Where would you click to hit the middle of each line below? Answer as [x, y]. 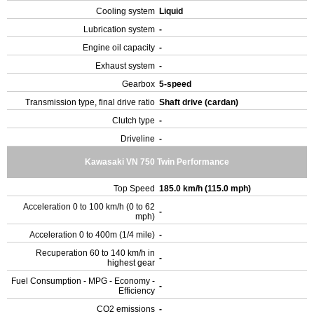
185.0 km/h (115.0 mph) [206, 189]
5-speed [176, 84]
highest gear [131, 263]
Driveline [138, 139]
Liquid [172, 11]
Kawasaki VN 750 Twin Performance [157, 162]
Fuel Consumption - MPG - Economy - [83, 281]
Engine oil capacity [119, 48]
